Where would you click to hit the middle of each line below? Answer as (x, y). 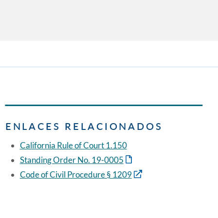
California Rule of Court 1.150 (73, 145)
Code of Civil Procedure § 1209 (76, 175)
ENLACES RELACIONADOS (84, 126)
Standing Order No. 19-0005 (72, 160)
